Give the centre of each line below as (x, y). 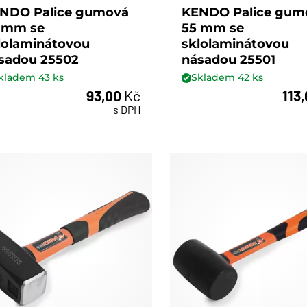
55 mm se (213, 28)
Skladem (215, 78)
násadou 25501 (229, 59)
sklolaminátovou (236, 44)
